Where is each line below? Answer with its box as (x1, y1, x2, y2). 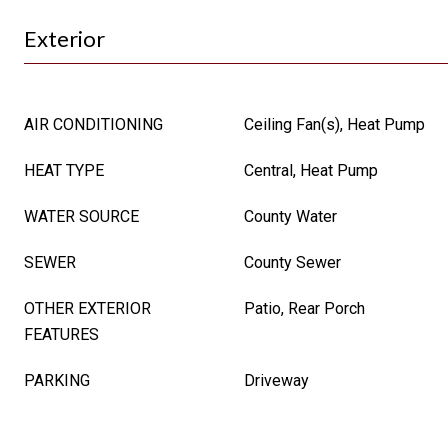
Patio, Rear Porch (244, 299, 365, 318)
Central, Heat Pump (244, 161, 378, 180)
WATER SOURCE (24, 207, 139, 226)
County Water (244, 207, 337, 226)
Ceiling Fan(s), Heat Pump (244, 115, 425, 134)
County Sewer (244, 253, 341, 272)
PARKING (24, 371, 90, 390)
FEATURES (24, 325, 99, 344)
